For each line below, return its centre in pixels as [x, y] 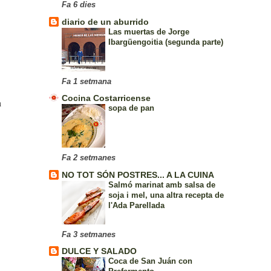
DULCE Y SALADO [99, 251]
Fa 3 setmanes [88, 234]
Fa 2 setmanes [88, 158]
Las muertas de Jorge [149, 31]
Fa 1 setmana [86, 81]
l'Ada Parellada [136, 205]
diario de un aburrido [105, 21]
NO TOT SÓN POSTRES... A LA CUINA [138, 175]
